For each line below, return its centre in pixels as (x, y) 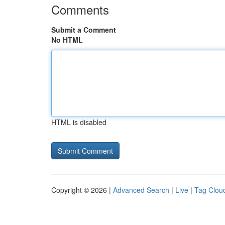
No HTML (67, 40)
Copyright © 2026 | (82, 190)
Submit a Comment (84, 30)
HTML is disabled (79, 122)
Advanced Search (141, 190)
